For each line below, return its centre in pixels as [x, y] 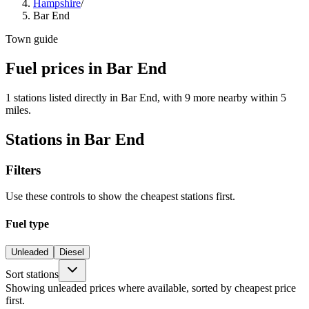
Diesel [72, 252]
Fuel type [27, 223]
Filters [23, 170]
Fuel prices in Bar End [86, 68]
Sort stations [32, 274]
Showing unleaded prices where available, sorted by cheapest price [151, 288]
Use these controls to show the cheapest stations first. [120, 197]
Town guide [32, 39]
